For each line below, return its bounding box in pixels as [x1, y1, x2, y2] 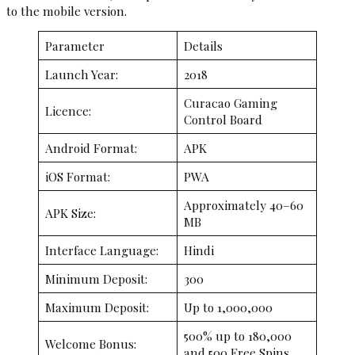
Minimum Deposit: [44, 270, 147, 288]
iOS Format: [44, 168, 110, 185]
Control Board [183, 111, 262, 128]
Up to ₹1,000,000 [183, 299, 273, 316]
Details [183, 37, 223, 55]
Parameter [44, 37, 105, 55]
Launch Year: [44, 66, 118, 83]
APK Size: [44, 204, 96, 222]
